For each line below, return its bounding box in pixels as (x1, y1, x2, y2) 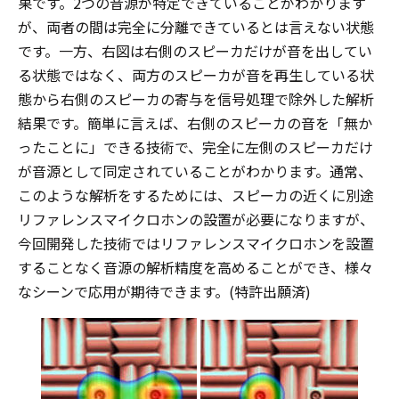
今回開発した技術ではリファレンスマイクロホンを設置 (18, 232, 374, 254)
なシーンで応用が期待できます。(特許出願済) (18, 281, 311, 302)
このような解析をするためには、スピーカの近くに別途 (18, 184, 374, 206)
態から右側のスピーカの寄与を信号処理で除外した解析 (18, 88, 374, 110)
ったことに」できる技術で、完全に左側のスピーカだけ (18, 136, 373, 158)
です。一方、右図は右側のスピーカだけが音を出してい (18, 40, 372, 61)
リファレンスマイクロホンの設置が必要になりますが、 (18, 208, 374, 230)
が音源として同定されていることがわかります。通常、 (18, 160, 372, 182)
